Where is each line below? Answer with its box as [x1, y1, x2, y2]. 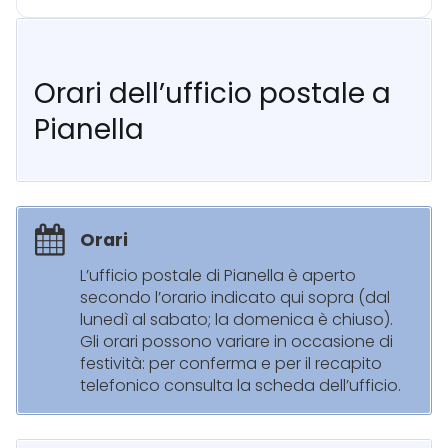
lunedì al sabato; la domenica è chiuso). [80, 308, 393, 332]
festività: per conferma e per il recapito [80, 352, 382, 376]
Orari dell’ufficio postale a [34, 74, 391, 114]
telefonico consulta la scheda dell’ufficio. [80, 374, 401, 398]
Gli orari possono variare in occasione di [80, 330, 393, 354]
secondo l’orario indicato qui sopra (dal [80, 286, 390, 310]
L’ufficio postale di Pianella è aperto [80, 264, 356, 288]
